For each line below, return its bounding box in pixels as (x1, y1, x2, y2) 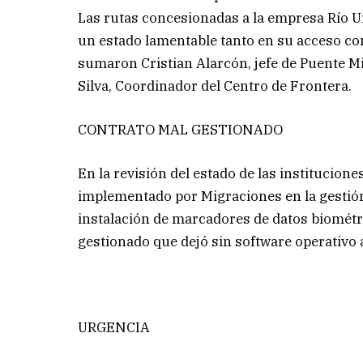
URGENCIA (78, 318, 151, 337)
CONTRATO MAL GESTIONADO (78, 120, 284, 139)
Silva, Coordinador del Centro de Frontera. (78, 76, 352, 95)
